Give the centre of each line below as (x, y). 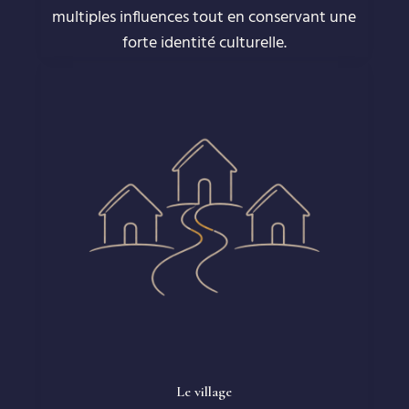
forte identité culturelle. (204, 43)
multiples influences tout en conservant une (204, 17)
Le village (204, 392)
